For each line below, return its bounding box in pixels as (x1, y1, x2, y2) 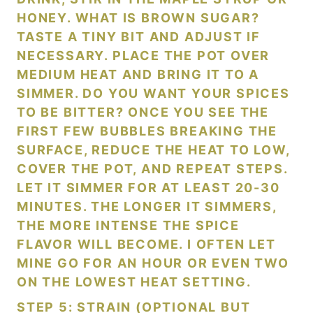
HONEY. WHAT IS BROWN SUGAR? (17, 10, 260, 25)
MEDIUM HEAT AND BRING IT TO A (17, 67, 260, 82)
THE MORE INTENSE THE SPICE (17, 218, 240, 233)
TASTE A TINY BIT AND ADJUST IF (17, 29, 261, 44)
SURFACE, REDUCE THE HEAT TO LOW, (17, 143, 290, 157)
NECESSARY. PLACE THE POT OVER (17, 48, 270, 63)
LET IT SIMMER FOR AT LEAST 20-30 (17, 180, 280, 195)
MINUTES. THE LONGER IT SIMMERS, (17, 199, 277, 214)
